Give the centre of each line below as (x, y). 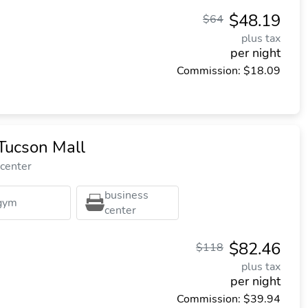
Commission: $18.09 (229, 71)
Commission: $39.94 (229, 299)
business (126, 195)
